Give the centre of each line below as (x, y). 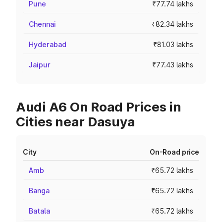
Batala (39, 211)
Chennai (42, 24)
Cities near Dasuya (76, 122)
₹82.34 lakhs (172, 24)
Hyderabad (48, 44)
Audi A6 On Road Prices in (99, 107)
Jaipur (40, 65)
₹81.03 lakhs (173, 44)
